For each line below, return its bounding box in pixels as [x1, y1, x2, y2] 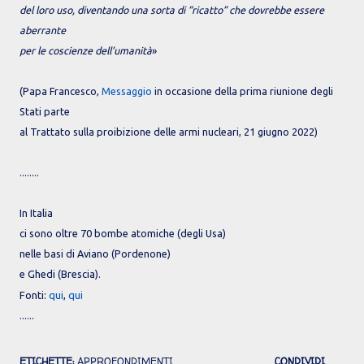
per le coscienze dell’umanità [19, 45, 152, 57]
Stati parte [19, 106, 70, 118]
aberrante [19, 24, 66, 37]
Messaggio [102, 85, 152, 97]
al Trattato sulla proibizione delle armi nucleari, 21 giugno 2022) [19, 126, 318, 138]
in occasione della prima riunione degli [152, 85, 333, 97]
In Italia [19, 207, 53, 219]
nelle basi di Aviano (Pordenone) [19, 248, 171, 260]
